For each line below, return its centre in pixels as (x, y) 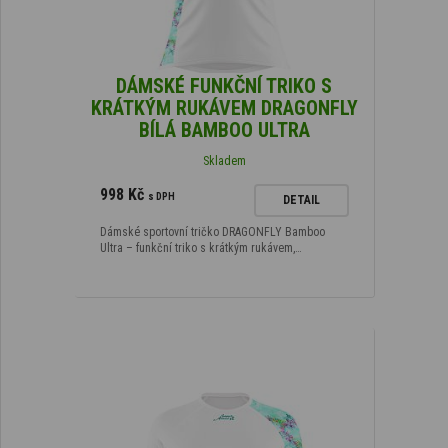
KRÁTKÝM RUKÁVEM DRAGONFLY (224, 107)
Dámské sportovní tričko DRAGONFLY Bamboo (212, 231)
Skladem (224, 160)
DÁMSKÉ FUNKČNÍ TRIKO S (224, 85)
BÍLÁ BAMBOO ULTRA (224, 129)
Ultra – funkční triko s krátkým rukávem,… (200, 247)
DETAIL (301, 199)
